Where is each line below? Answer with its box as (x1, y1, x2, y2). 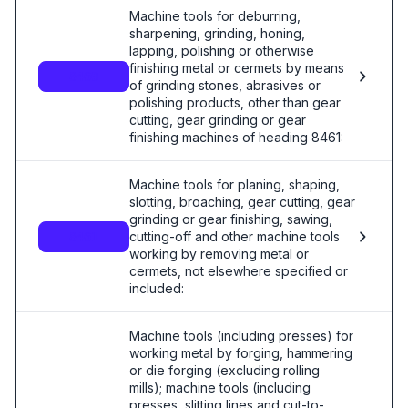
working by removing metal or (129, 246, 309, 261)
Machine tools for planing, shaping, (129, 177, 340, 192)
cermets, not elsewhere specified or (129, 263, 348, 279)
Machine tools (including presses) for (129, 328, 353, 343)
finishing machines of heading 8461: (129, 129, 343, 145)
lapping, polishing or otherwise (129, 43, 314, 58)
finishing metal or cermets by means (129, 60, 344, 76)
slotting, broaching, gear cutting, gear (129, 194, 355, 209)
